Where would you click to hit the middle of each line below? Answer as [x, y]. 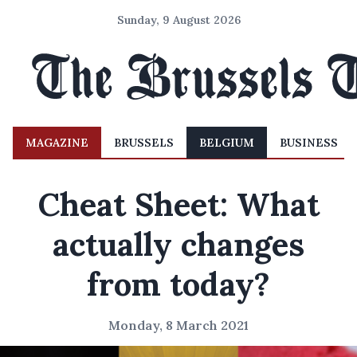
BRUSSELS [144, 143]
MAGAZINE [57, 143]
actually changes [178, 244]
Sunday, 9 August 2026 [178, 20]
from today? [178, 284]
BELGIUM [227, 143]
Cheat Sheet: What [178, 204]
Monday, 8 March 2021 [178, 325]
